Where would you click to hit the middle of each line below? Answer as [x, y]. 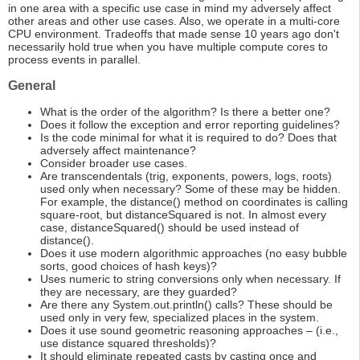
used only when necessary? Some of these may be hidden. [190, 189]
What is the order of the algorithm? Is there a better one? [185, 112]
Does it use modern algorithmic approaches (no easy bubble [194, 254]
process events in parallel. [74, 60]
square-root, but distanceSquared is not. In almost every [183, 215]
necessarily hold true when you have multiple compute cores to [168, 47]
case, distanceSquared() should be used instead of [170, 228]
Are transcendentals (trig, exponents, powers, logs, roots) [186, 176]
